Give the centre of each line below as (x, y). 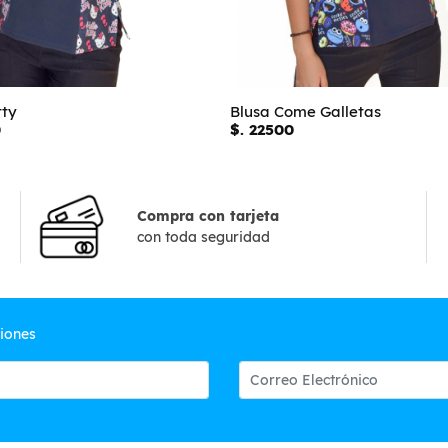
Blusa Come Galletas (305, 111)
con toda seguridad (204, 236)
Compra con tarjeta (208, 215)
